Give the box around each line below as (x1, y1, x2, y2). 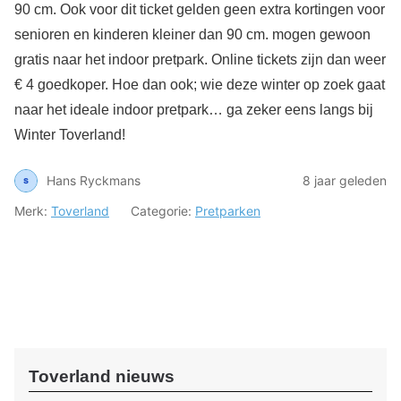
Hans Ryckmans (47, 173, 141, 189)
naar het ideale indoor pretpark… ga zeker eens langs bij (14, 101, 373, 117)
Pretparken (195, 202, 260, 218)
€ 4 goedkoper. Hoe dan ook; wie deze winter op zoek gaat (14, 76, 385, 92)
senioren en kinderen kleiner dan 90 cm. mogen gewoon (14, 26, 371, 42)
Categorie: (131, 202, 195, 218)
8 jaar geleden (303, 173, 387, 189)
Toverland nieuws (29, 366, 175, 386)
